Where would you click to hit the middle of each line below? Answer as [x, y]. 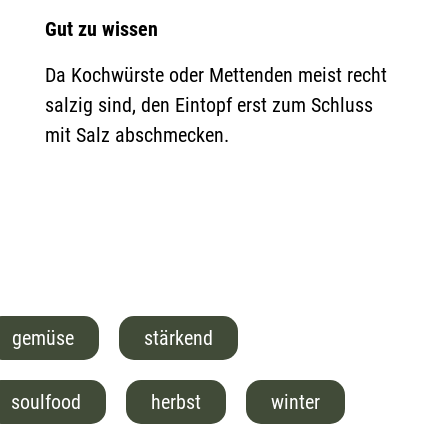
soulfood [46, 402]
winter [295, 402]
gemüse [43, 338]
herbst [176, 402]
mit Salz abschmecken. [137, 135]
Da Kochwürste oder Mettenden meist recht [216, 75]
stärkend [178, 338]
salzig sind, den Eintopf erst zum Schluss [209, 105]
